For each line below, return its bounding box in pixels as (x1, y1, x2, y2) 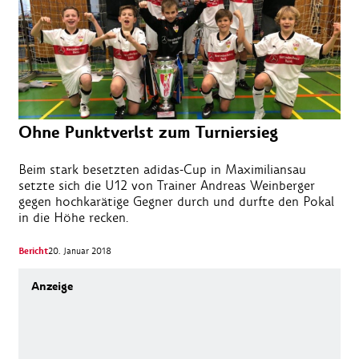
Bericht (18, 244, 48, 257)
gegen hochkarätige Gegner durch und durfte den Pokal (18, 192, 334, 210)
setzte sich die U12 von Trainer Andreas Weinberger (18, 176, 315, 194)
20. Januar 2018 (48, 244, 111, 256)
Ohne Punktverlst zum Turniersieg (18, 120, 278, 144)
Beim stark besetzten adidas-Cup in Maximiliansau (18, 160, 306, 178)
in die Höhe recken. (18, 208, 129, 226)
